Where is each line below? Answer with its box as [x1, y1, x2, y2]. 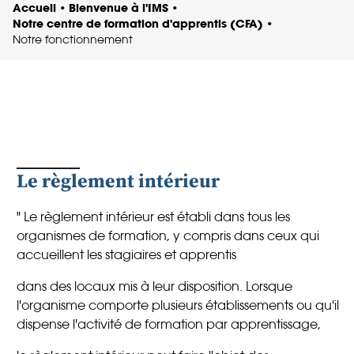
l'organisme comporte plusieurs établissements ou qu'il [17, 297, 339, 313]
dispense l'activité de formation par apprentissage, [17, 316, 321, 332]
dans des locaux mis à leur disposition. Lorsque [17, 278, 292, 294]
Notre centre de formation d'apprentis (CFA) [13, 16, 263, 31]
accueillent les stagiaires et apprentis [17, 247, 236, 262]
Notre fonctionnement [13, 32, 133, 47]
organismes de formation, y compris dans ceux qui [17, 228, 319, 243]
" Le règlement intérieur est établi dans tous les [17, 209, 290, 224]
